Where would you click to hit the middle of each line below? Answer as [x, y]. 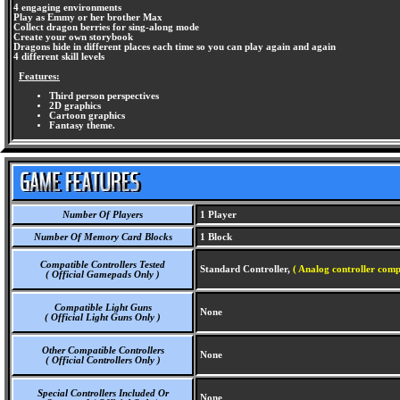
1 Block [215, 237]
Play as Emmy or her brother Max [88, 17]
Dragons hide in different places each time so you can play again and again [175, 47]
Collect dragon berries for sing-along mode [106, 27]
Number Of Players [103, 215]
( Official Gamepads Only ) [103, 275]
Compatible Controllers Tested [103, 265]
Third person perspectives [104, 96]
